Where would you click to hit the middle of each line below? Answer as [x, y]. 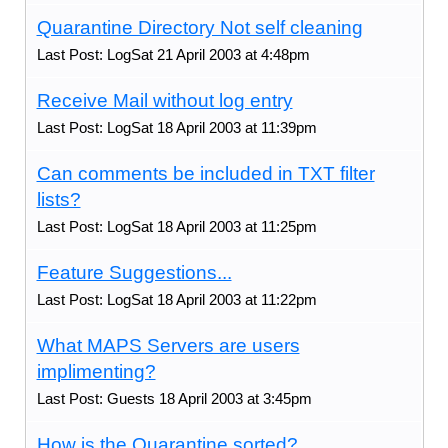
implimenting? [96, 371]
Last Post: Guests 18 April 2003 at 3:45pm [174, 398]
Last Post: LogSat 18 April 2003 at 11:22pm [176, 299]
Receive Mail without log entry [164, 100]
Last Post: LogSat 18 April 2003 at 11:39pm [176, 127]
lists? [58, 199]
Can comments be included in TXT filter [205, 173]
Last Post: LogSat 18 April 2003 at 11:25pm [176, 226]
